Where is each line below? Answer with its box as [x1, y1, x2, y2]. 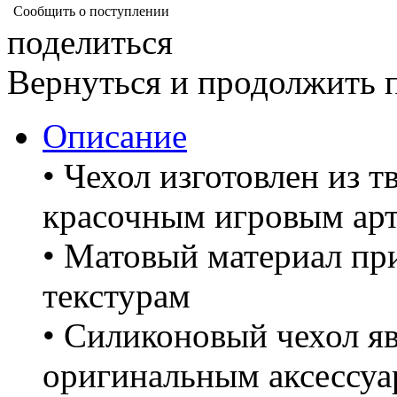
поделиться [7, 22, 173, 61]
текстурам [43, 276, 191, 315]
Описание [43, 116, 187, 155]
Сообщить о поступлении [13, 3, 169, 19]
